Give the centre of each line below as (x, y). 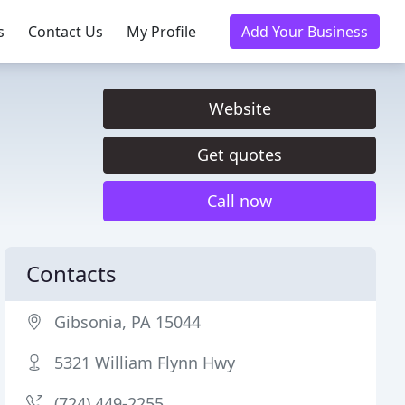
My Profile (161, 32)
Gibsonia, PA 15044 (128, 322)
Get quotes (240, 155)
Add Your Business (305, 32)
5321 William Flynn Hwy (145, 363)
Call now (240, 201)
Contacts (72, 273)
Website (240, 108)
